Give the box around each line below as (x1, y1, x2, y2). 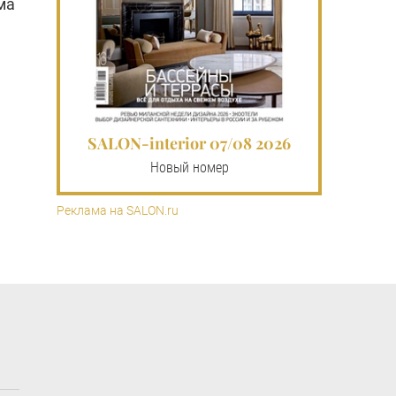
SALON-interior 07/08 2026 (88, 132, 291, 154)
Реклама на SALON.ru (57, 202, 179, 217)
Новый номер (149, 158, 229, 176)
